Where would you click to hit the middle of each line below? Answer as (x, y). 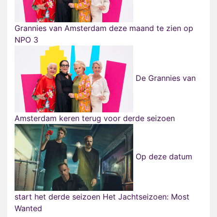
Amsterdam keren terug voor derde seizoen (95, 118)
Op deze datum (163, 157)
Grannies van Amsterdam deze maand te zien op (104, 28)
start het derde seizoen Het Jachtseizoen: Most (102, 197)
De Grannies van (164, 78)
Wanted (28, 209)
